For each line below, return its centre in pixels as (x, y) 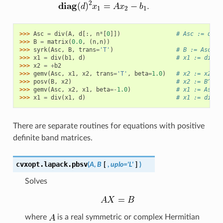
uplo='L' (122, 164)
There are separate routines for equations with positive (109, 126)
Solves (36, 181)
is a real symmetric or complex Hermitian (127, 217)
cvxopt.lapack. (44, 164)
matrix (57, 42)
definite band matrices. (53, 138)
